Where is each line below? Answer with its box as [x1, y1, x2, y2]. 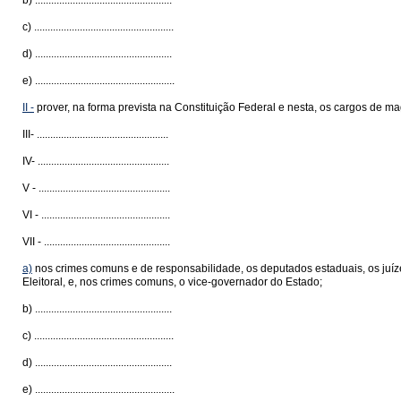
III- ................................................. [22, 128, 168, 141]
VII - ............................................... [22, 235, 170, 248]
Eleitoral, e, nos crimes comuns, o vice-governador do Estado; [22, 276, 322, 288]
